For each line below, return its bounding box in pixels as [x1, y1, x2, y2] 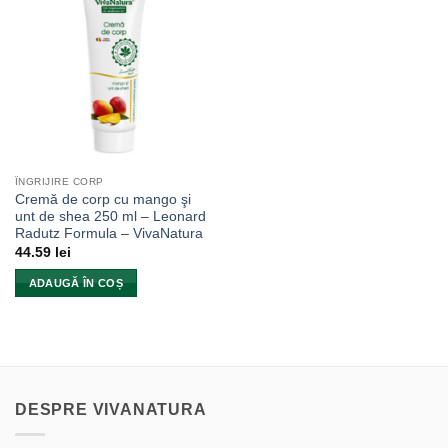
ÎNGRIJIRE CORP [14, 176, 104, 188]
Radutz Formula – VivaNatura [14, 226, 203, 242]
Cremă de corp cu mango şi [14, 192, 191, 208]
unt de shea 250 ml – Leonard [14, 209, 206, 225]
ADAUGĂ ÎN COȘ [28, 277, 124, 290]
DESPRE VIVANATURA [15, 401, 207, 419]
